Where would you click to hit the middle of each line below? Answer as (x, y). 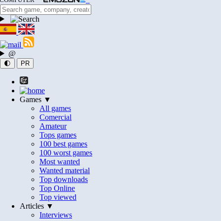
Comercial (55, 117)
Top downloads (64, 179)
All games (55, 108)
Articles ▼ (37, 206)
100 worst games (66, 152)
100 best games (63, 144)
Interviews (56, 215)
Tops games (58, 135)
